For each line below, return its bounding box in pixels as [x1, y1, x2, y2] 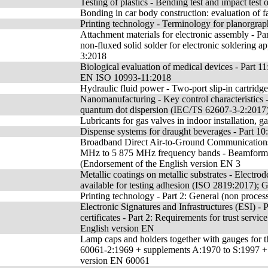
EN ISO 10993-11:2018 [80, 72, 171, 83]
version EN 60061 [80, 255, 150, 266]
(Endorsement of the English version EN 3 [80, 159, 240, 169]
